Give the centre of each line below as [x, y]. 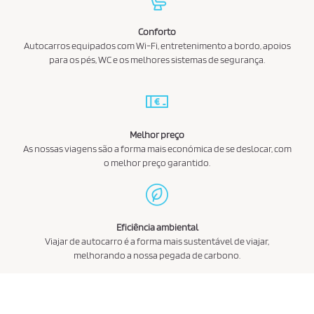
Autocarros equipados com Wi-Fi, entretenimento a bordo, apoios [157, 45]
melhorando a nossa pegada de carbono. [157, 255]
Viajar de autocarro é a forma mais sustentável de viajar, [157, 241]
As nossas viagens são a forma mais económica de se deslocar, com [157, 148]
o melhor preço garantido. [157, 162]
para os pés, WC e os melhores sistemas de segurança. [157, 59]
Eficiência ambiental [157, 227]
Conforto [157, 31]
